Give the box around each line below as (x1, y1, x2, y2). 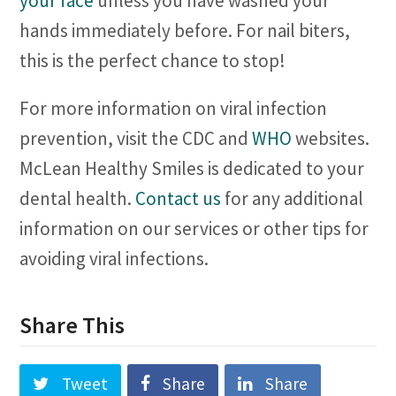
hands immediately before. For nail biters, (19, 19, 351, 42)
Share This (19, 311, 126, 339)
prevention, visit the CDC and (19, 126, 253, 150)
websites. (292, 126, 370, 150)
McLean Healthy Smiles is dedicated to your (19, 156, 365, 180)
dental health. (19, 187, 136, 210)
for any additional (221, 187, 364, 210)
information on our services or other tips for (19, 217, 369, 240)
